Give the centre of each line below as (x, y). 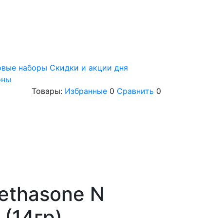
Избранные (86, 91)
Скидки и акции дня (89, 68)
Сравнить (135, 91)
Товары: (48, 91)
